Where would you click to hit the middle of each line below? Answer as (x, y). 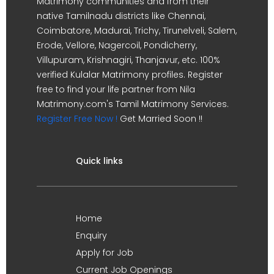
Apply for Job (105, 252)
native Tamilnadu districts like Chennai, (121, 16)
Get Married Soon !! (160, 118)
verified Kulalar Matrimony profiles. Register (130, 74)
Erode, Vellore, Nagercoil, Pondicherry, (117, 45)
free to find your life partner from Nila (116, 89)
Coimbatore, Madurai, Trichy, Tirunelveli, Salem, (137, 30)
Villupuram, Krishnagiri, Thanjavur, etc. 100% (128, 60)
